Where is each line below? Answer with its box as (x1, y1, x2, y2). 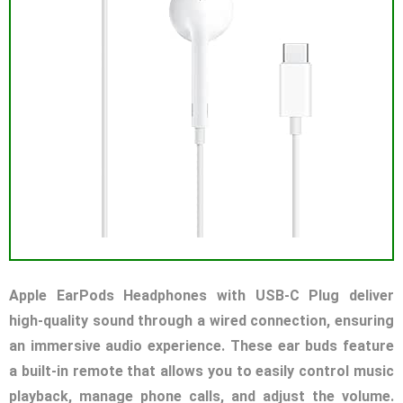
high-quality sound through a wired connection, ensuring (9, 312, 394, 330)
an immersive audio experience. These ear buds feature (9, 337, 394, 355)
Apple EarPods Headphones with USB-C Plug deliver (9, 287, 394, 305)
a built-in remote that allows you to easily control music (9, 363, 394, 381)
